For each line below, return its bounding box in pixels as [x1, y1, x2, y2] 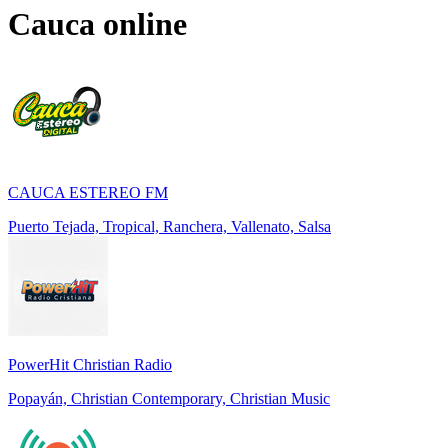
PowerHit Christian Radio [8, 356, 172, 374]
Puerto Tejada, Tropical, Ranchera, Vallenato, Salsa [8, 218, 331, 236]
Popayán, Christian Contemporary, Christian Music [8, 390, 330, 408]
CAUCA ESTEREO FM [8, 184, 168, 202]
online [95, 5, 187, 42]
